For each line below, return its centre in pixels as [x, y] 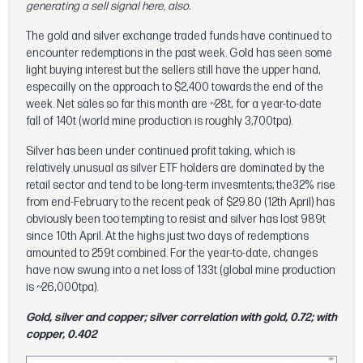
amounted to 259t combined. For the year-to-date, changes [172, 253]
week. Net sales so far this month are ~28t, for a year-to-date [174, 104]
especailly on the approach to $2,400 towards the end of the [175, 87]
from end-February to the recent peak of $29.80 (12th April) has [180, 202]
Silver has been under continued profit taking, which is [160, 151]
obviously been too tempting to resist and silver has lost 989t [176, 219]
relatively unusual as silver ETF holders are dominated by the [175, 168]
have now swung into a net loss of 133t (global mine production [181, 270]
